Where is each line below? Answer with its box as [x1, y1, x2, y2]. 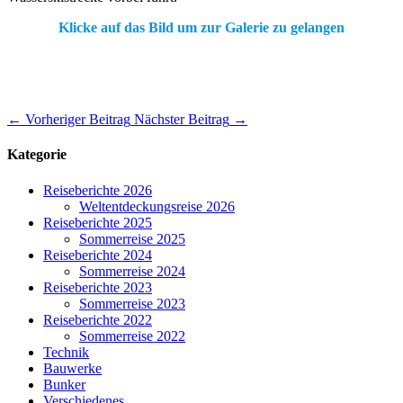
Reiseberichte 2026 [43, 182, 152, 198]
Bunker [43, 376, 85, 392]
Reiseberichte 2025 [43, 214, 152, 230]
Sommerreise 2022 [79, 327, 185, 344]
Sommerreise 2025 [79, 230, 185, 246]
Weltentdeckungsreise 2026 [79, 198, 235, 214]
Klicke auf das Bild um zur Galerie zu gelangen [58, 20, 345, 36]
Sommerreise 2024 [79, 263, 185, 279]
